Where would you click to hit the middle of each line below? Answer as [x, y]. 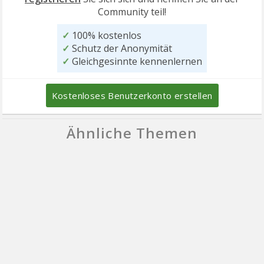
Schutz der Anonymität [121, 48]
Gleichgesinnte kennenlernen [136, 61]
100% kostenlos [105, 35]
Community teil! [132, 12]
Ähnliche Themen [132, 133]
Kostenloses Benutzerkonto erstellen [132, 95]
